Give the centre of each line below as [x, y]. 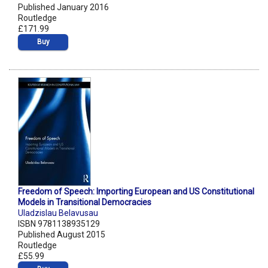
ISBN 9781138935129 [59, 224]
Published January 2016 [63, 7]
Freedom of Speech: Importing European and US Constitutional [136, 192]
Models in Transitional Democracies [85, 202]
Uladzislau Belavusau [58, 213]
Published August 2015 [62, 235]
